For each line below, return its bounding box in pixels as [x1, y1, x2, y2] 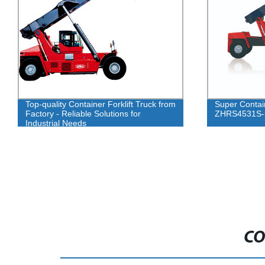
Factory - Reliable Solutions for [25, 109, 141, 119]
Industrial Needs [25, 118, 86, 128]
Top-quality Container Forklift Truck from [25, 99, 176, 109]
